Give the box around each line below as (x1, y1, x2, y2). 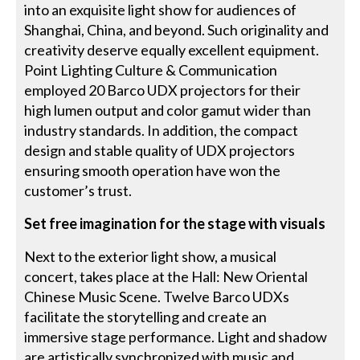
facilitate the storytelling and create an (24, 307, 268, 325)
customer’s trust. (24, 181, 133, 199)
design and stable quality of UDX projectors (24, 141, 296, 159)
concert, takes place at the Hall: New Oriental (24, 267, 309, 285)
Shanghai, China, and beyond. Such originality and (24, 20, 329, 39)
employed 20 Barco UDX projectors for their (24, 80, 301, 99)
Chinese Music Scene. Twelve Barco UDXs (24, 287, 290, 305)
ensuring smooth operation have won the (24, 161, 281, 179)
